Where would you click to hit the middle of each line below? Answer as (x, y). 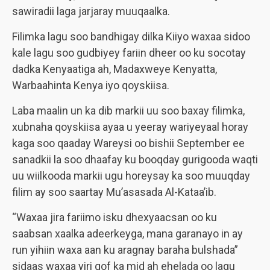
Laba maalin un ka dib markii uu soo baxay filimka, (128, 111)
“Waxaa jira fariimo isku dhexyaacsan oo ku (115, 217)
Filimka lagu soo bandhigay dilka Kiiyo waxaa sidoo (131, 36)
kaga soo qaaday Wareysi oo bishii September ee (128, 143)
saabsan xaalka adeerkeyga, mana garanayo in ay (127, 234)
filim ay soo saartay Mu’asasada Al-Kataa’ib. (114, 192)
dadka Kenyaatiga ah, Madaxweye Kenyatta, (115, 69)
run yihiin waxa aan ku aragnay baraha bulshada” (125, 250)
